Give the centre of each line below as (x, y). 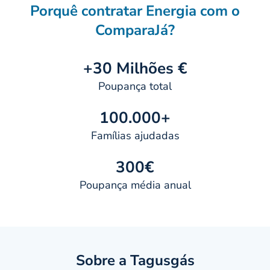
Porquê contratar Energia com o (135, 11)
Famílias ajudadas (135, 136)
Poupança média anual (135, 185)
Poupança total (135, 86)
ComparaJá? (135, 30)
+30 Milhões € (135, 68)
